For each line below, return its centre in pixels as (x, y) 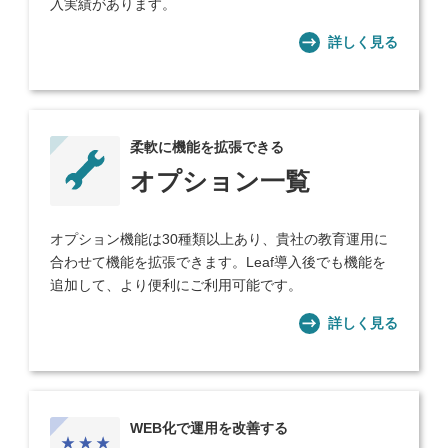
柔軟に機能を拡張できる (207, 147)
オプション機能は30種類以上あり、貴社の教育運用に (219, 239)
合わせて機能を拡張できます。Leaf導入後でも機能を (218, 262)
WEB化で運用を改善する (209, 428)
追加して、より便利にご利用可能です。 (176, 285)
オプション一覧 (220, 181)
